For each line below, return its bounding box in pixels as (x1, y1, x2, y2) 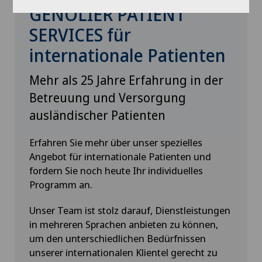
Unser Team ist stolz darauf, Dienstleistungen (29, 203, 230, 217)
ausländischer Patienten (29, 106, 166, 123)
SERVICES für (29, 22, 131, 47)
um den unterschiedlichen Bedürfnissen (29, 231, 206, 245)
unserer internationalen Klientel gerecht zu (29, 245, 218, 259)
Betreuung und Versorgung (29, 89, 186, 106)
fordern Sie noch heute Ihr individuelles (29, 163, 203, 177)
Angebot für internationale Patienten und (29, 149, 211, 163)
